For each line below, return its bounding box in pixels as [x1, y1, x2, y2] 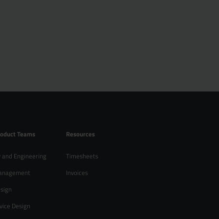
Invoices [66, 168, 88, 177]
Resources [66, 130, 95, 138]
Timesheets [66, 152, 98, 160]
